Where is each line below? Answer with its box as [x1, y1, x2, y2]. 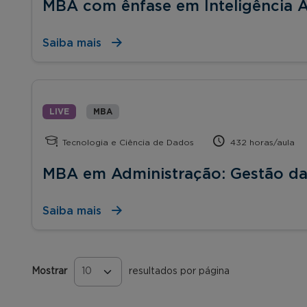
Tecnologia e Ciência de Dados [60, 138, 195, 147]
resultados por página [129, 266, 230, 276]
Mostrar [32, 266, 67, 276]
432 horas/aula [228, 138, 295, 147]
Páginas [32, 272, 95, 289]
